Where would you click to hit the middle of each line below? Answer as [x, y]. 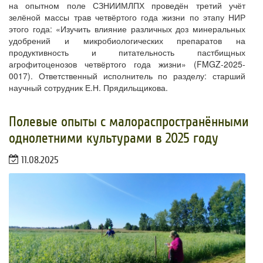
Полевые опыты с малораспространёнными [129, 122]
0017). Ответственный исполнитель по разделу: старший [127, 76]
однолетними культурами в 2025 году [114, 139]
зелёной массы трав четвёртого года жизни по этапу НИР [127, 17]
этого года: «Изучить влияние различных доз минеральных [127, 29]
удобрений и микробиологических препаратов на [127, 41]
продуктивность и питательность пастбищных [127, 53]
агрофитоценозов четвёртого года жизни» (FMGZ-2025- [127, 64]
